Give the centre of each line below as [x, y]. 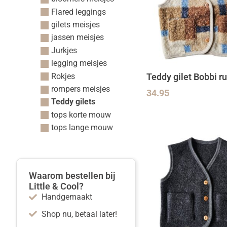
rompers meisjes [80, 89]
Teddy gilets [73, 102]
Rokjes [63, 76]
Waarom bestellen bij [72, 176]
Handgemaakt [67, 197]
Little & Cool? [56, 187]
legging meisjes [79, 63]
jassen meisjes [77, 37]
